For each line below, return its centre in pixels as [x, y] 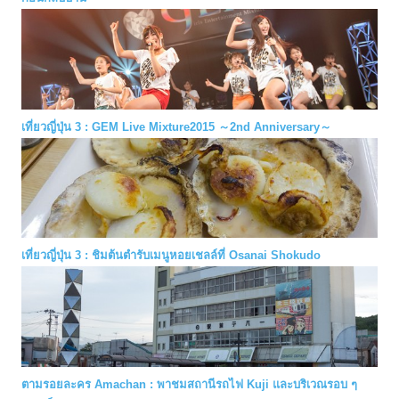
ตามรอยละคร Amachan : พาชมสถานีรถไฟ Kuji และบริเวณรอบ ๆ [189, 385]
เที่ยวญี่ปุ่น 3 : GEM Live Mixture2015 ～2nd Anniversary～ [176, 126]
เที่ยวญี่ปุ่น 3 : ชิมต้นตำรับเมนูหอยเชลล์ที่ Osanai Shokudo [171, 256]
